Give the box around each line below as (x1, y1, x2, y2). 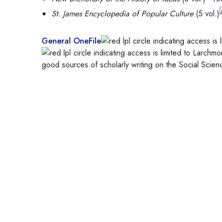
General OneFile (42, 35, 101, 47)
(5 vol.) (193, 8, 220, 19)
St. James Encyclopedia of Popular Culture (52, 8, 193, 19)
